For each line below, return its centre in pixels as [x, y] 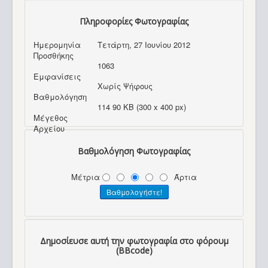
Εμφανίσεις [57, 76]
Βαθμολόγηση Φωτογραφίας [134, 151]
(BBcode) [134, 250]
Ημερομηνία [57, 44]
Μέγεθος [50, 118]
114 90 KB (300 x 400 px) [142, 107]
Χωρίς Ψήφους [127, 86]
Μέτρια [87, 176]
